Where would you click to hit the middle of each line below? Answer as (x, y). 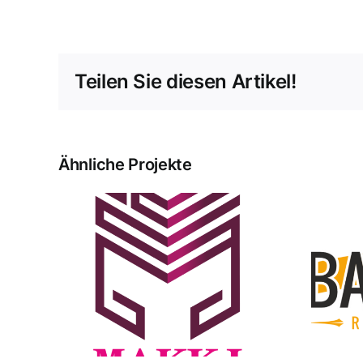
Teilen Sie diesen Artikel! (186, 81)
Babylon (204, 277)
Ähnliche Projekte (125, 164)
